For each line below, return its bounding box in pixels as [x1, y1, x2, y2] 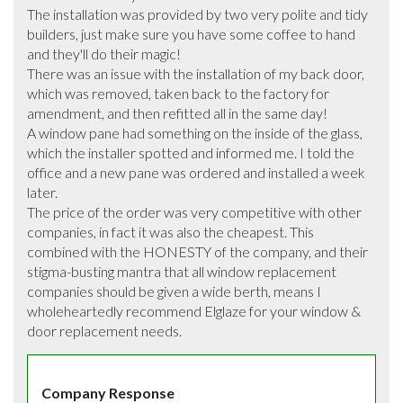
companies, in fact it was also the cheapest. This [27, 222, 314, 240]
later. [27, 183, 58, 201]
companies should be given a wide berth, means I [27, 282, 321, 300]
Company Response [41, 383, 175, 401]
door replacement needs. [27, 321, 182, 339]
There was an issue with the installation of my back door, [27, 64, 364, 82]
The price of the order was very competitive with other [27, 202, 362, 220]
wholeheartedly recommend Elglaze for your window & [27, 301, 361, 319]
